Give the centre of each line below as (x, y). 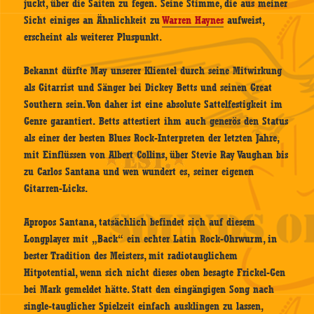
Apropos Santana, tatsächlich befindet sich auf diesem (140, 223)
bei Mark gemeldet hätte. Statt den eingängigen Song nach (149, 290)
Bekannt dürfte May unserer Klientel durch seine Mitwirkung (153, 71)
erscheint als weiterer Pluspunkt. (93, 37)
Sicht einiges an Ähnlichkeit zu (93, 21)
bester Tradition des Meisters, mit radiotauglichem (131, 256)
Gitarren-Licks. (56, 189)
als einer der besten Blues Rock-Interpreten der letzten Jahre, (151, 138)
